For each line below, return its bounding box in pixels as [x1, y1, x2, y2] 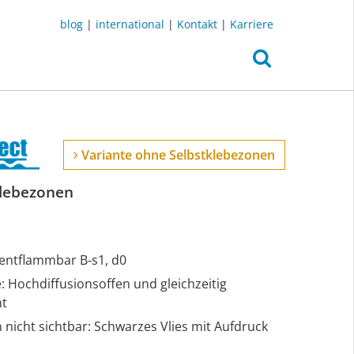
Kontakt [177, 17, 217, 32]
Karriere [230, 17, 273, 32]
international [96, 17, 164, 32]
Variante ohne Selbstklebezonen [78, 146, 275, 164]
